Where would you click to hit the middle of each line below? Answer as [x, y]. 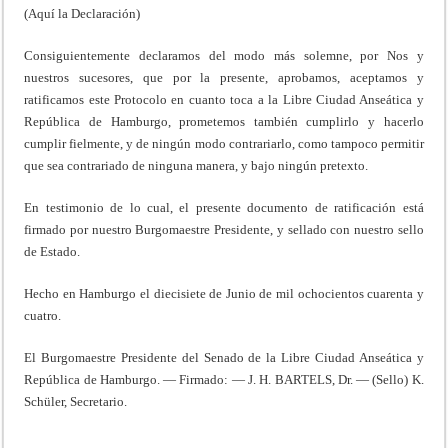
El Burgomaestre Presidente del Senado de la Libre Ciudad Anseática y [224, 357]
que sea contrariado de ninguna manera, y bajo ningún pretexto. [196, 165]
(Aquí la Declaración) [82, 13]
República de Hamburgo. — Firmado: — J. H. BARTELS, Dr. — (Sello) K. [224, 379]
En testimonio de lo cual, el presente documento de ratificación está [224, 207]
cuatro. [43, 315]
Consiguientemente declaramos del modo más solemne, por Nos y [224, 55]
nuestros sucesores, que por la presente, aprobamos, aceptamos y [224, 77]
